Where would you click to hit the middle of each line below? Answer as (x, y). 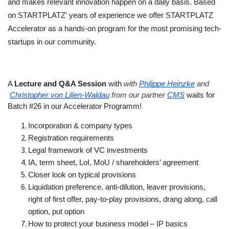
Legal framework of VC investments (88, 150)
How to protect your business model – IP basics (108, 224)
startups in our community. (52, 42)
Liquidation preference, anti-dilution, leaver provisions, (117, 187)
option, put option (56, 212)
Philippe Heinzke (167, 84)
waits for (200, 95)
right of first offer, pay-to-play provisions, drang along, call (123, 199)
